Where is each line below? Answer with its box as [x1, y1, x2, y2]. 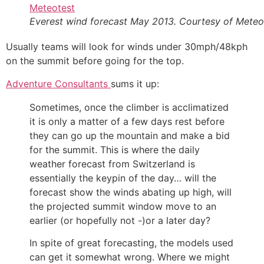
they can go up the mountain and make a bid [29, 129, 230, 141]
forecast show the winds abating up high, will [29, 186, 232, 198]
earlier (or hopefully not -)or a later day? [29, 214, 210, 226]
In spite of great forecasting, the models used [29, 237, 233, 249]
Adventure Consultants [6, 77, 111, 90]
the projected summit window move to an [29, 200, 216, 212]
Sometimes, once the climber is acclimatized [29, 101, 229, 113]
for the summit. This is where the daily [29, 143, 200, 156]
